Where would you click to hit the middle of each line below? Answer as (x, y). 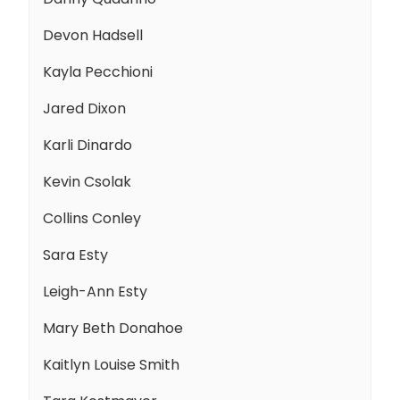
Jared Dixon (84, 108)
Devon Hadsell (93, 35)
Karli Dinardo (87, 145)
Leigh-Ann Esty (95, 291)
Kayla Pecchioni (98, 71)
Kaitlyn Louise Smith (111, 364)
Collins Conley (92, 218)
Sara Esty (75, 254)
